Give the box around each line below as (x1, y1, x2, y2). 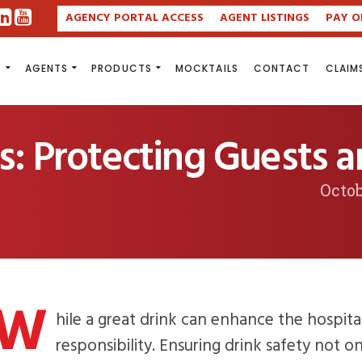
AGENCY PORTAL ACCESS (65, 9, 204, 27)
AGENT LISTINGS (219, 9, 309, 27)
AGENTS (24, 61, 69, 75)
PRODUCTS (91, 61, 152, 75)
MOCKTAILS (175, 61, 238, 75)
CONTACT (253, 61, 310, 75)
